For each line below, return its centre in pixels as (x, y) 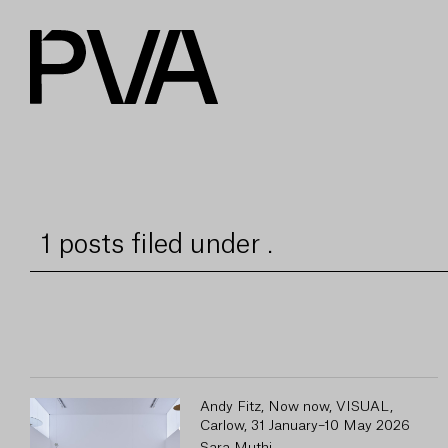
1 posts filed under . (156, 245)
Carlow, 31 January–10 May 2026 (305, 426)
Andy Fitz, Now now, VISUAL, (296, 407)
